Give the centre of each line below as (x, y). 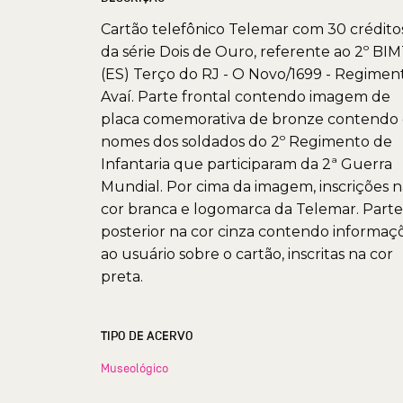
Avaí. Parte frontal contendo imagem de (246, 96)
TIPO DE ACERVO (147, 336)
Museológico (134, 367)
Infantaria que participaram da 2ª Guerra (246, 164)
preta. (122, 276)
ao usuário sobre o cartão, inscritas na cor (247, 254)
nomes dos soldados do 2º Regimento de (246, 141)
